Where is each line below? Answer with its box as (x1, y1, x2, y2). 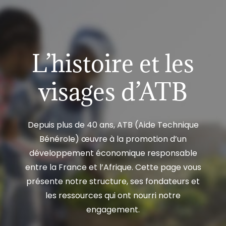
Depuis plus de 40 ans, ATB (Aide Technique (27, 119, 199, 131)
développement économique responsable (29, 147, 197, 159)
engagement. (86, 204, 140, 216)
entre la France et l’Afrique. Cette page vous (25, 161, 201, 174)
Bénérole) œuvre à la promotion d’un (39, 133, 187, 145)
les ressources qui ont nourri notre (45, 190, 181, 202)
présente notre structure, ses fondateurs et (26, 176, 200, 188)
